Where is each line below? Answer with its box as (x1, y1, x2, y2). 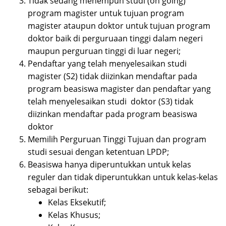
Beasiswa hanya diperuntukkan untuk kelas (28, 159, 191, 171)
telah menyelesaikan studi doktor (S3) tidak (28, 96, 193, 107)
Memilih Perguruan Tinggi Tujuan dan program (28, 134, 206, 145)
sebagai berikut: (28, 184, 88, 196)
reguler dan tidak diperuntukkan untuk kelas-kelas (28, 172, 218, 183)
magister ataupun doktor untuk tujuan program (28, 20, 210, 32)
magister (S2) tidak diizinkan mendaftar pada (28, 71, 197, 82)
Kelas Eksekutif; (48, 197, 106, 208)
